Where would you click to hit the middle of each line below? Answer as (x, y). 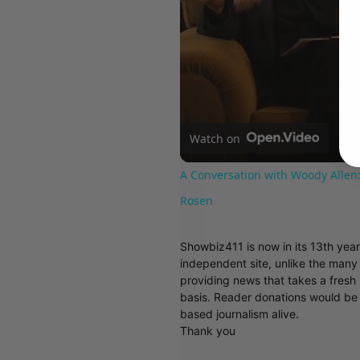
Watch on (215, 138)
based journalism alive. (240, 314)
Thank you (208, 331)
